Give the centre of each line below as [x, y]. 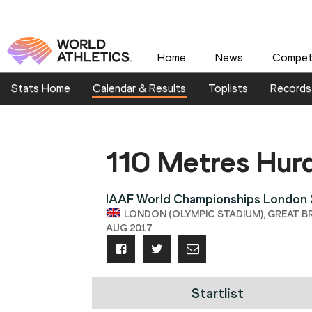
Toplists [228, 88]
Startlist [217, 294]
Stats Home [41, 88]
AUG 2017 [129, 228]
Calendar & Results [139, 88]
